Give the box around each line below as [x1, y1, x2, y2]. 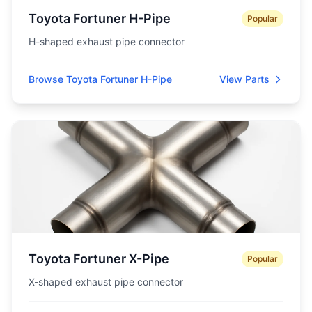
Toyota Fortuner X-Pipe [29, 251, 169, 266]
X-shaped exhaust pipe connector [29, 276, 183, 288]
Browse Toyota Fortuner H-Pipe [29, 73, 172, 85]
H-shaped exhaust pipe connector [29, 36, 185, 47]
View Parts [219, 73, 270, 85]
